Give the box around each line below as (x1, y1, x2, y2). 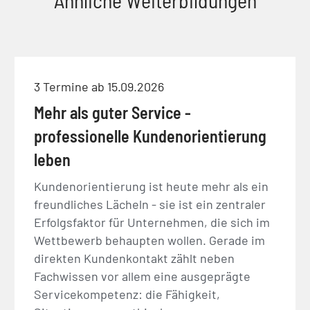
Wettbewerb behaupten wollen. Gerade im (34, 232, 266, 248)
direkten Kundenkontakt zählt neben (34, 250, 235, 266)
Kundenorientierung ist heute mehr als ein (34, 178, 269, 194)
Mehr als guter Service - (34, 102, 192, 122)
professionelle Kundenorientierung (34, 125, 267, 146)
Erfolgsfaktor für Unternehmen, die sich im (34, 214, 271, 230)
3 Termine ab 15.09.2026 (34, 78, 165, 94)
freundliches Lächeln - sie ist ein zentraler (34, 196, 266, 212)
